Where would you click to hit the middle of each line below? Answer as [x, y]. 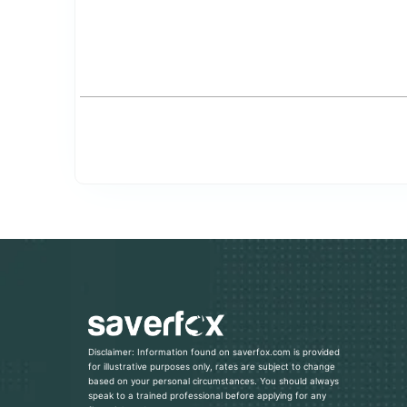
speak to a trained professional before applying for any [207, 396]
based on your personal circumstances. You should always [213, 382]
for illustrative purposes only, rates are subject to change [212, 367]
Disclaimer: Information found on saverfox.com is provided [214, 352]
